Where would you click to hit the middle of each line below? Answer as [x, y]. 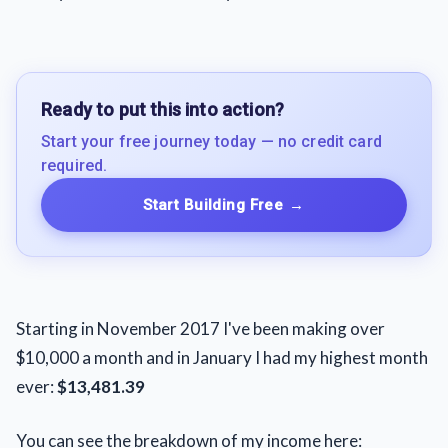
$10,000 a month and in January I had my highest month [222, 357]
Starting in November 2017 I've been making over [200, 328]
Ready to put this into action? [163, 109]
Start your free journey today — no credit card [211, 141]
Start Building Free [213, 204]
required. [74, 165]
